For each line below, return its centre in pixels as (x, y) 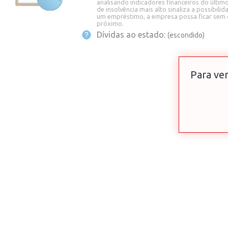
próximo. (110, 24)
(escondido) (186, 35)
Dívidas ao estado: (132, 35)
